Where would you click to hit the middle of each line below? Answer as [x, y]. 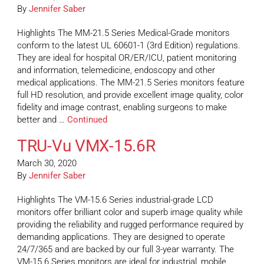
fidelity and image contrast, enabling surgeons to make [122, 108]
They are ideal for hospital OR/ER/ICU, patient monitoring [127, 58]
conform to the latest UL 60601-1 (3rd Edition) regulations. [129, 46]
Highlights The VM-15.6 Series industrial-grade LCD [115, 200]
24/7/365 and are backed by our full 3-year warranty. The [126, 250]
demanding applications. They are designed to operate [121, 237]
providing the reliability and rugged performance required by [130, 225]
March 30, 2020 [47, 164]
